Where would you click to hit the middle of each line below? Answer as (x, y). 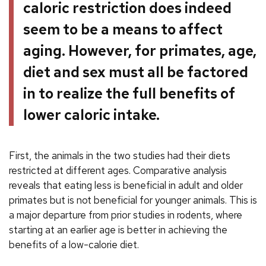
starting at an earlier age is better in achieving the (118, 230)
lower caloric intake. (91, 115)
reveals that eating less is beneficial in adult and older (126, 186)
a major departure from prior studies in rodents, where (126, 215)
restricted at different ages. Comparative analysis (118, 171)
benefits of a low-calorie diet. (74, 245)
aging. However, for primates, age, (140, 50)
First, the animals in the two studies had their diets (120, 156)
